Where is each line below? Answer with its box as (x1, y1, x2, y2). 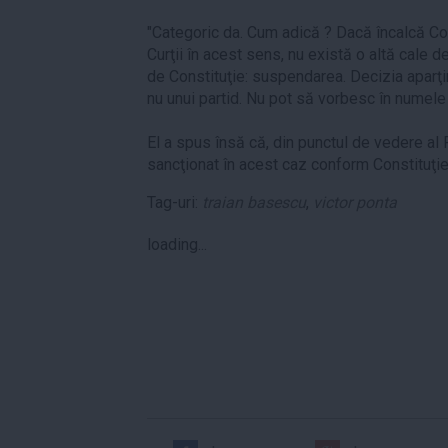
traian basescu (202, 192, 306, 212)
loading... (147, 234, 207, 254)
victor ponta (313, 192, 397, 212)
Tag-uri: (147, 192, 202, 212)
